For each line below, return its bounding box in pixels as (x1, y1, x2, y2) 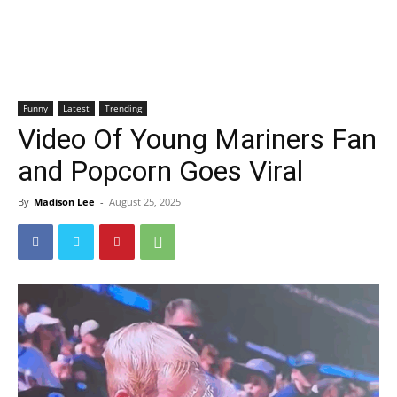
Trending (105, 102, 142, 114)
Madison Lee (34, 195, 95, 208)
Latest (63, 102, 90, 114)
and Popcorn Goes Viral (18, 154, 303, 188)
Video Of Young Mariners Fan (18, 122, 377, 156)
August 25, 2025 (109, 195, 181, 208)
